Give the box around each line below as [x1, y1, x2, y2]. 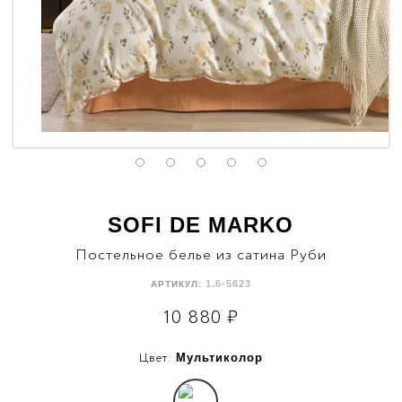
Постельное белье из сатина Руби [74, 245, 327, 266]
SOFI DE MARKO [108, 213, 294, 237]
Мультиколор [175, 351, 263, 364]
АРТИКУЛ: [150, 279, 205, 289]
